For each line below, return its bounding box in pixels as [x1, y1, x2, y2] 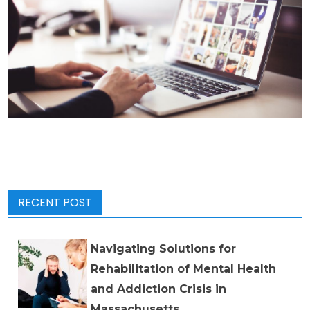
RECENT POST [18, 194, 93, 210]
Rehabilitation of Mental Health [91, 262, 277, 275]
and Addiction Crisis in [91, 282, 227, 295]
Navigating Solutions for [91, 241, 237, 255]
